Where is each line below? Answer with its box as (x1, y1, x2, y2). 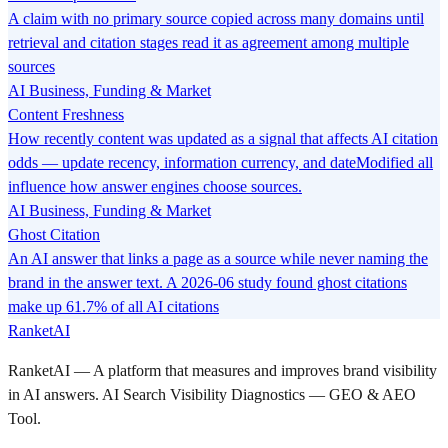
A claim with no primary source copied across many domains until (8, 9, 424, 27)
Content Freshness (8, 105, 124, 123)
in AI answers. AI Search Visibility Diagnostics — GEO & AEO (8, 385, 416, 403)
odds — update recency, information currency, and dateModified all (8, 153, 433, 171)
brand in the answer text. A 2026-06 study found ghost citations (8, 273, 407, 291)
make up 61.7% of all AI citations (8, 297, 219, 315)
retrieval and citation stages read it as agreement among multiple (8, 33, 409, 51)
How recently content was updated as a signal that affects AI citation (8, 129, 438, 147)
